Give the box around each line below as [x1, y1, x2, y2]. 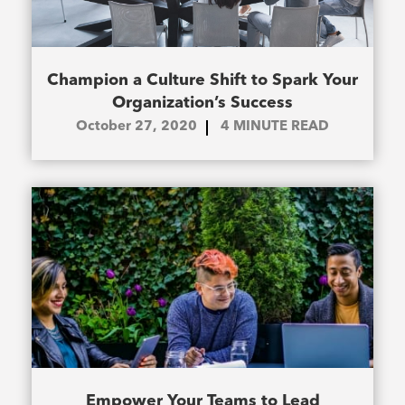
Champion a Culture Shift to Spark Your [47, 72, 358, 89]
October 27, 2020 [76, 120, 197, 135]
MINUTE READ [233, 120, 329, 135]
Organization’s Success [112, 95, 293, 112]
